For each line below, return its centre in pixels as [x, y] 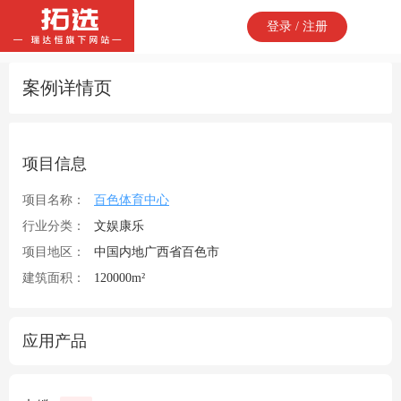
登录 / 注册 [297, 26]
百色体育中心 [132, 200]
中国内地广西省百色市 [157, 252]
